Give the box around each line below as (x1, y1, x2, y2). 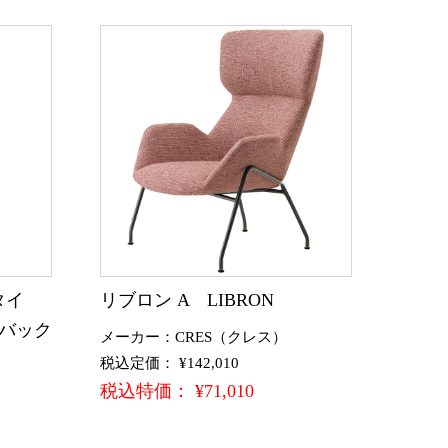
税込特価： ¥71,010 (100, 381, 254, 402)
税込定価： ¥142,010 (100, 355, 239, 372)
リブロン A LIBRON (100, 290, 274, 311)
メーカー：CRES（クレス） (100, 329, 287, 346)
